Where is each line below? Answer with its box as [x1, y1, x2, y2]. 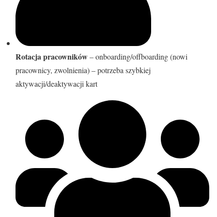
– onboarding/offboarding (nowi [88, 51, 187, 62]
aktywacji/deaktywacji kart [15, 78, 97, 89]
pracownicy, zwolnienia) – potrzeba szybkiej [15, 65, 151, 76]
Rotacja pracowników [15, 51, 88, 62]
